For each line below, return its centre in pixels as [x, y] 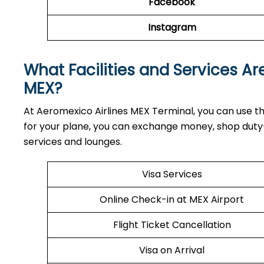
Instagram [172, 27]
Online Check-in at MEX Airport [172, 199]
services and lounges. [74, 142]
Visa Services [172, 174]
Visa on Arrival [172, 250]
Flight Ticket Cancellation [172, 225]
